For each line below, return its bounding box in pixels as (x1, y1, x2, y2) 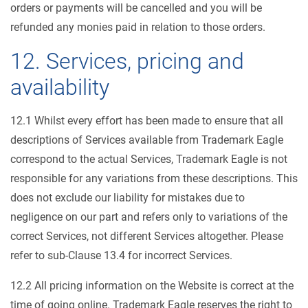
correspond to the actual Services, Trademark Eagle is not (10, 153, 287, 166)
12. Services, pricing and (10, 48, 244, 74)
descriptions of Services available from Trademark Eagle (10, 133, 283, 146)
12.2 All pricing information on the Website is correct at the (10, 279, 294, 292)
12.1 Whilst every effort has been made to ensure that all (10, 114, 283, 127)
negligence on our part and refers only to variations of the (10, 210, 287, 223)
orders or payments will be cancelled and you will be (10, 1, 262, 14)
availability (10, 74, 109, 100)
